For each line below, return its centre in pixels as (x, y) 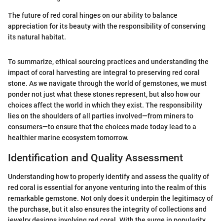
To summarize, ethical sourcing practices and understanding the (108, 61)
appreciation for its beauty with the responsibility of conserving (107, 26)
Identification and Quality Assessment (95, 158)
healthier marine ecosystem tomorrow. (68, 137)
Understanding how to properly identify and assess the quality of (109, 177)
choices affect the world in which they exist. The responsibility (105, 105)
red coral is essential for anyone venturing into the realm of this (107, 188)
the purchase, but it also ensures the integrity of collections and (107, 209)
